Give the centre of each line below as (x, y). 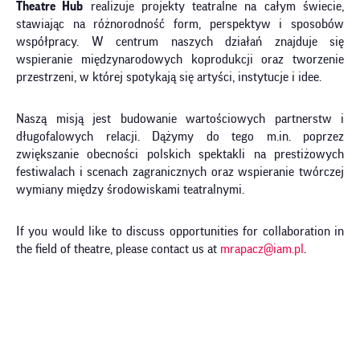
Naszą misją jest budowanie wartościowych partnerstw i (180, 119)
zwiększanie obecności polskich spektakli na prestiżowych (180, 154)
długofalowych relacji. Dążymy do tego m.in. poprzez (180, 137)
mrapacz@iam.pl (262, 249)
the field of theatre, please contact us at (118, 249)
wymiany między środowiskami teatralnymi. (132, 190)
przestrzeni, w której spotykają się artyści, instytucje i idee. (170, 77)
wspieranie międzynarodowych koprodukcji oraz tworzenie (180, 59)
